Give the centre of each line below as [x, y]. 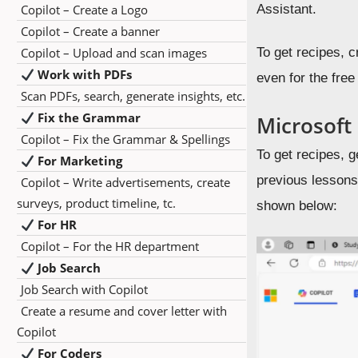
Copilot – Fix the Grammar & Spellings [125, 139]
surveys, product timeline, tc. [96, 203]
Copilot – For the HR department [110, 246]
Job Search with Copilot [84, 289]
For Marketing [80, 161]
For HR [58, 225]
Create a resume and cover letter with [124, 311]
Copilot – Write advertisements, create [125, 182]
